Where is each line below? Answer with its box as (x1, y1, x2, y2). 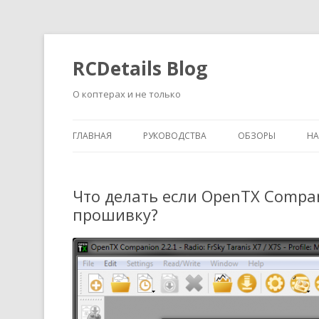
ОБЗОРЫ (238, 130, 276, 142)
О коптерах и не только (73, 88, 181, 100)
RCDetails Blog (73, 56, 207, 81)
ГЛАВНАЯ (73, 130, 112, 142)
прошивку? (73, 204, 158, 225)
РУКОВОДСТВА (143, 130, 206, 142)
